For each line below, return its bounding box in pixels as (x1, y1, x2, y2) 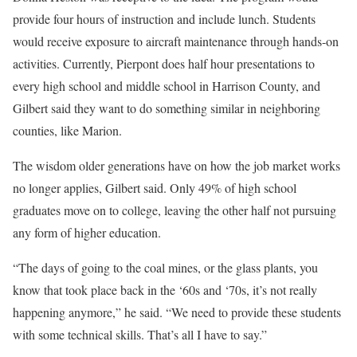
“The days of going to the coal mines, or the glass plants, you (13, 259, 318, 276)
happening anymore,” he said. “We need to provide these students (13, 304, 341, 320)
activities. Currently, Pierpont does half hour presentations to (13, 55, 315, 72)
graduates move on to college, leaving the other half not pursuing (13, 202, 336, 218)
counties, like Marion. (13, 122, 122, 139)
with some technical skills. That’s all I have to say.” (13, 326, 267, 343)
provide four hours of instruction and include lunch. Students (13, 10, 316, 27)
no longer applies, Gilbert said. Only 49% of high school (13, 179, 296, 196)
